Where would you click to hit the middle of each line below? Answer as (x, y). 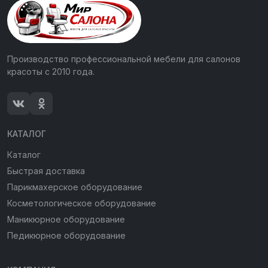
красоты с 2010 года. (51, 71)
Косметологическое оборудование (82, 203)
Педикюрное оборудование (66, 235)
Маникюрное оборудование (66, 219)
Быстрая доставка (46, 170)
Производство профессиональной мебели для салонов (124, 59)
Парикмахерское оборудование (75, 187)
